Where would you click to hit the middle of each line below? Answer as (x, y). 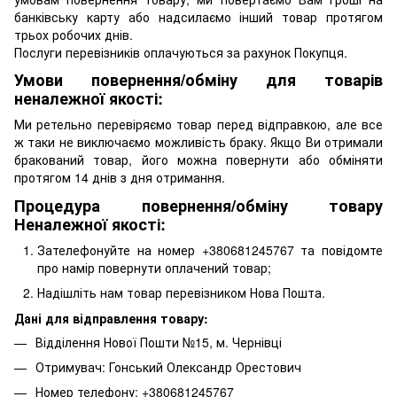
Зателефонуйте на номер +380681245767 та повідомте (210, 249)
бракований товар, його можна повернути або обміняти (198, 160)
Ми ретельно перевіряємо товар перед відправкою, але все (198, 125)
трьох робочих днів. (75, 34)
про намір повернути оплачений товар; (156, 267)
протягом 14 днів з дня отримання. (121, 178)
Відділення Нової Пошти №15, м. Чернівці (159, 342)
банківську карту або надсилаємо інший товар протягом (198, 16)
